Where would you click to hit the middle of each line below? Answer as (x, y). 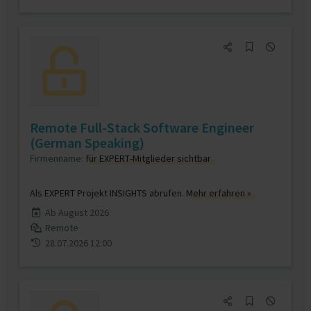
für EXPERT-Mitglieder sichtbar (148, 158)
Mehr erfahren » (219, 193)
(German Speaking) (87, 143)
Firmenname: (58, 158)
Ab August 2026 (77, 212)
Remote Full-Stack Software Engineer (142, 127)
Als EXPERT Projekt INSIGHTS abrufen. (108, 193)
